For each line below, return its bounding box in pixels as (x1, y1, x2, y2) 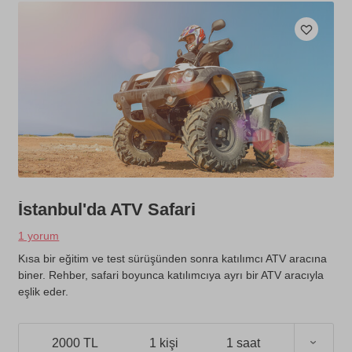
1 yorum (18, 229, 60, 243)
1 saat (226, 335, 261, 350)
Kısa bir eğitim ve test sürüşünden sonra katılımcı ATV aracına (18, 252, 328, 266)
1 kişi (149, 335, 179, 350)
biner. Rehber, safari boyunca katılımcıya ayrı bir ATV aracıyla (18, 269, 324, 282)
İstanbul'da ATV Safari (18, 200, 196, 220)
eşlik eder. (18, 285, 69, 299)
